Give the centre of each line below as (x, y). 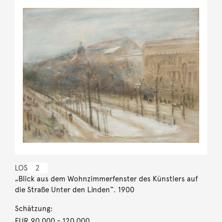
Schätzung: (34, 208)
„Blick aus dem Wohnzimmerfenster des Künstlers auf (106, 179)
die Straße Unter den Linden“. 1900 (74, 190)
